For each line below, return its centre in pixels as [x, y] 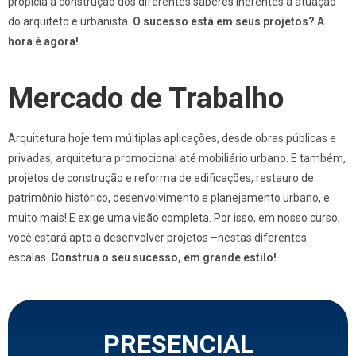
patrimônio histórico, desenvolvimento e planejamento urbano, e [169, 198]
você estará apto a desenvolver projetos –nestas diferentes [157, 238]
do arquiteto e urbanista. [70, 22]
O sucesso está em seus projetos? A [228, 22]
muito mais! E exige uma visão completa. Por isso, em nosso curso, [174, 218]
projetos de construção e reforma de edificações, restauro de [161, 178]
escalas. [29, 258]
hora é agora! [43, 42]
